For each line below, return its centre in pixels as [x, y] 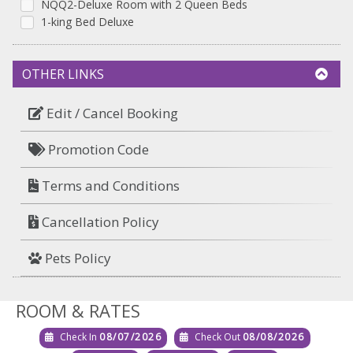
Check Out [217, 337]
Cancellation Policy [99, 222]
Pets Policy [76, 258]
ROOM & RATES [78, 310]
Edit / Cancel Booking [111, 113]
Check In [79, 337]
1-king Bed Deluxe [87, 22]
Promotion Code [97, 149]
